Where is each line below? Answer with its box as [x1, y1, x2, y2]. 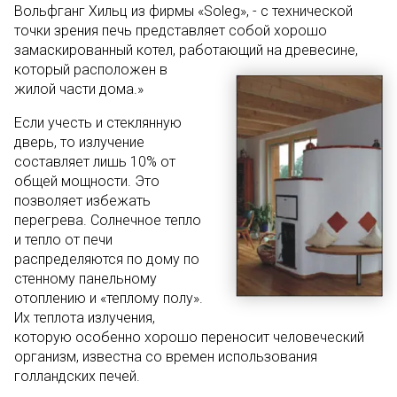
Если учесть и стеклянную [14, 114, 182, 131]
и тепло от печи [14, 231, 113, 248]
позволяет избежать [14, 192, 151, 209]
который [14, 61, 74, 78]
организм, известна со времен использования [14, 348, 317, 365]
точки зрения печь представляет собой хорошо [14, 22, 327, 39]
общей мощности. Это [14, 173, 160, 190]
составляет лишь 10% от [14, 153, 175, 170]
